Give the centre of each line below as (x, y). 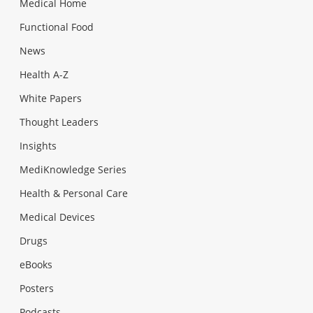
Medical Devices (57, 217)
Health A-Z (44, 74)
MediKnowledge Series (73, 169)
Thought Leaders (59, 122)
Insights (38, 145)
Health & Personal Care (74, 193)
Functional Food (57, 27)
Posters (37, 288)
